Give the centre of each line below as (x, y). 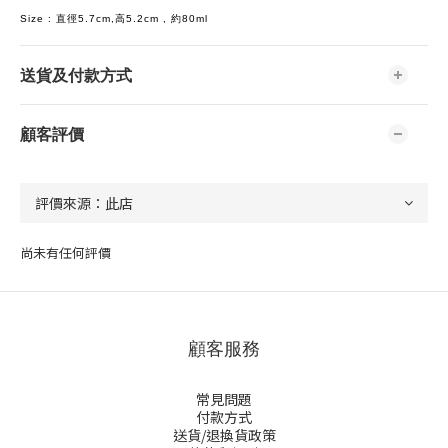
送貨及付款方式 (76, 74)
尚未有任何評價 (65, 252)
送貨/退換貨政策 (224, 435)
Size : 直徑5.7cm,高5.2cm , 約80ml (114, 18)
